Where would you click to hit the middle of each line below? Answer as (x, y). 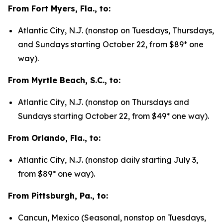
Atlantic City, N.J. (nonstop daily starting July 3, (108, 160)
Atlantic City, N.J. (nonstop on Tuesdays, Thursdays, (116, 30)
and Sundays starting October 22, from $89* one (111, 44)
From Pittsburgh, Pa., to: (58, 196)
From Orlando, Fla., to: (54, 138)
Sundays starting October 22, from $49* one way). (113, 116)
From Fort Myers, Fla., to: (59, 8)
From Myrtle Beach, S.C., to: (64, 80)
